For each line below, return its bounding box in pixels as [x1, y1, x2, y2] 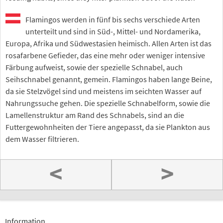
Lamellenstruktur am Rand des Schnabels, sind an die [5, 110, 184, 120]
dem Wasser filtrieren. [5, 133, 79, 144]
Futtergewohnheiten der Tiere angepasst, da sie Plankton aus [5, 121, 210, 132]
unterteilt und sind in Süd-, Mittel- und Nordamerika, [25, 26, 201, 36]
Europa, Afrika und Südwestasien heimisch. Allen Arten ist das [5, 38, 212, 48]
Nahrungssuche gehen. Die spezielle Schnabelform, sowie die [5, 98, 210, 108]
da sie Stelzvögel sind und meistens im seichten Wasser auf [5, 86, 202, 96]
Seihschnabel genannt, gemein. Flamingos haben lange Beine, [5, 74, 212, 84]
